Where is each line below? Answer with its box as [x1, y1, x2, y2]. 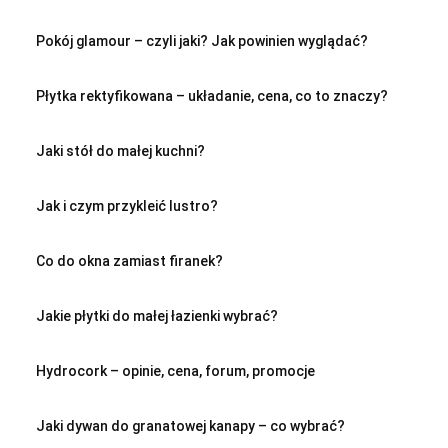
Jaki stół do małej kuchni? [36, 142, 205, 159]
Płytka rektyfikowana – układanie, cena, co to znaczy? [36, 87, 388, 104]
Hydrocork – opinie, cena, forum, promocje [36, 362, 315, 379]
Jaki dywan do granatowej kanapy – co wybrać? [36, 417, 345, 434]
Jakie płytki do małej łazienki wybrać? [36, 307, 278, 324]
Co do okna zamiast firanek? [36, 252, 223, 269]
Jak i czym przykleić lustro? [36, 197, 218, 214]
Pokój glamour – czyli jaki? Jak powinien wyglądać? [36, 32, 368, 49]
